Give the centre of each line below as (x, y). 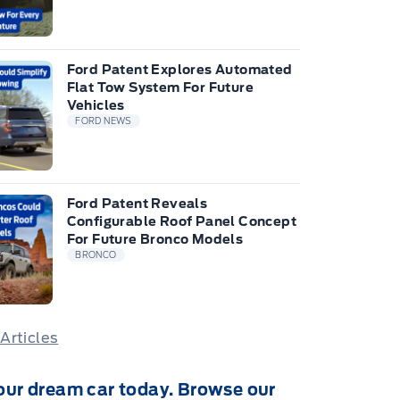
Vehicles (96, 105)
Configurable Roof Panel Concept (182, 221)
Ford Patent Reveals (137, 203)
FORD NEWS (104, 121)
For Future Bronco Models (155, 239)
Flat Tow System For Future (160, 87)
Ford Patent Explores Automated (179, 69)
